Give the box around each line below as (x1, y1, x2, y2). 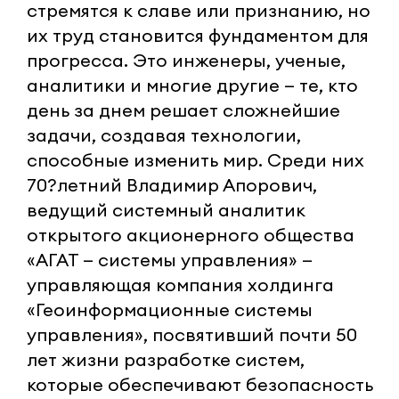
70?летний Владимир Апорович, (27, 173, 317, 196)
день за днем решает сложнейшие (27, 98, 340, 121)
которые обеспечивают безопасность (27, 372, 373, 395)
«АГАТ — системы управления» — (27, 248, 313, 271)
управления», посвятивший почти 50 (27, 322, 357, 346)
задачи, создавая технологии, (27, 123, 301, 146)
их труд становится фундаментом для (27, 23, 369, 46)
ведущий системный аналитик (27, 198, 305, 221)
